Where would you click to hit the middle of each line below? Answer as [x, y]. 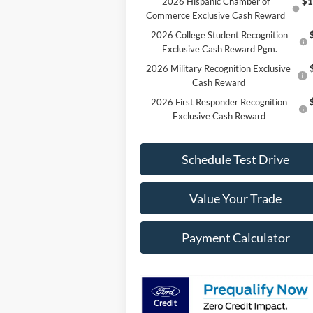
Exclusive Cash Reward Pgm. [219, 49]
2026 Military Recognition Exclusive [219, 69]
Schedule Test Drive [236, 160]
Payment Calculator [235, 238]
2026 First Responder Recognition [219, 102]
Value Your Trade [236, 199]
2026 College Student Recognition [220, 35]
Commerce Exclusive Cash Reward [216, 16]
